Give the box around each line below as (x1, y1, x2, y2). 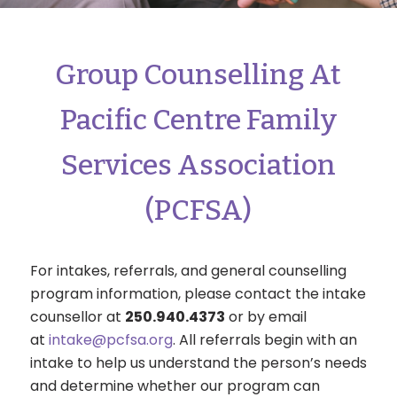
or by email (224, 306, 307, 327)
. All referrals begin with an (172, 329, 357, 350)
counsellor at (29, 306, 125, 327)
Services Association (60, 147, 336, 182)
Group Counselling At (55, 57, 342, 91)
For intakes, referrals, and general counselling (29, 260, 346, 281)
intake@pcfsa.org (48, 329, 173, 350)
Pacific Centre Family (59, 102, 337, 136)
